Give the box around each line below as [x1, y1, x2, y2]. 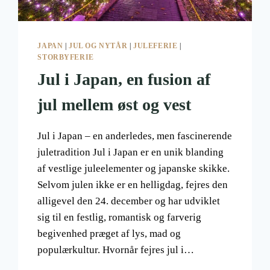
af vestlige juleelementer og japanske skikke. [37, 163, 230, 175]
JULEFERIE [133, 42, 178, 51]
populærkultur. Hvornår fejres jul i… [37, 244, 195, 256]
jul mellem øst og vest [37, 95, 192, 115]
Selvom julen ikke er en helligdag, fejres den [37, 179, 228, 191]
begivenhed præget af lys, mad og [37, 228, 181, 240]
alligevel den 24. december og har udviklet [37, 195, 221, 207]
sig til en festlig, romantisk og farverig [37, 212, 202, 224]
